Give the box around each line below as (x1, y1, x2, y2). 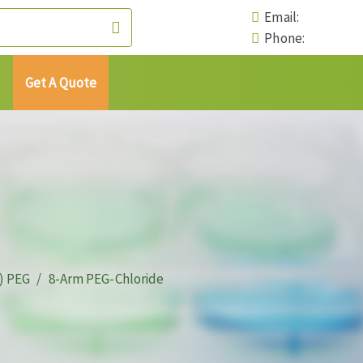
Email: (259, 8, 299, 26)
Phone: (259, 29, 305, 47)
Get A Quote (25, 74, 97, 92)
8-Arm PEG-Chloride (48, 269, 164, 288)
